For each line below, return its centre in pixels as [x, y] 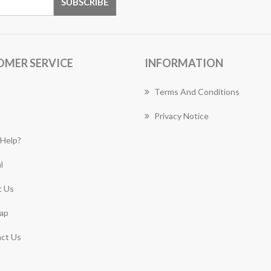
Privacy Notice [181, 116]
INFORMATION [184, 63]
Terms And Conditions [197, 92]
